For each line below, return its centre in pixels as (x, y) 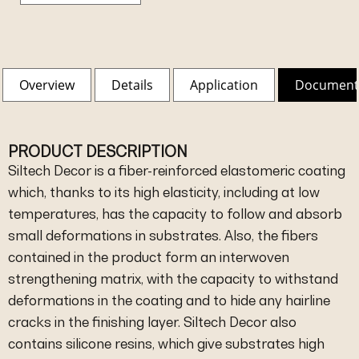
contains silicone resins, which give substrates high (166, 343)
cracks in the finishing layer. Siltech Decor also (152, 322)
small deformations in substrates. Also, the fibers (163, 235)
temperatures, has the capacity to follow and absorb (175, 214)
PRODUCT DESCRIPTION (98, 151)
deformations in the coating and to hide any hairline (169, 300)
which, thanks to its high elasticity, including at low (164, 192)
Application (224, 85)
